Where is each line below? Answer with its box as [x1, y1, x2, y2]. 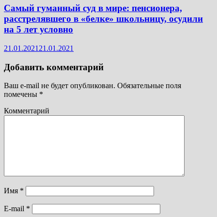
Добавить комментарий [4, 62, 104, 72]
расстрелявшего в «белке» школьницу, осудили [4, 14, 203, 24]
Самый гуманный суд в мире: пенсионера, [4, 3, 182, 14]
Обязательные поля [115, 81, 181, 90]
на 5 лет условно [4, 24, 73, 35]
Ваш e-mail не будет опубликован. [4, 81, 115, 90]
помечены [4, 90, 39, 99]
